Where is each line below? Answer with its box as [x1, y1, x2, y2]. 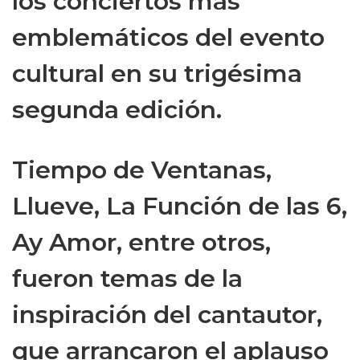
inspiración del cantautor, [12, 300, 322, 330]
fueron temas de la [12, 264, 243, 294]
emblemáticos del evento [12, 22, 325, 53]
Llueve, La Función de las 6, [12, 191, 347, 222]
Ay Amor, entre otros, [12, 227, 271, 258]
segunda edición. [12, 95, 222, 125]
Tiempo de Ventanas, [12, 155, 272, 186]
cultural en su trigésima [12, 59, 302, 89]
